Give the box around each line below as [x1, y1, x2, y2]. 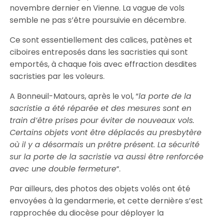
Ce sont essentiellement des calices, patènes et [10, 34, 193, 46]
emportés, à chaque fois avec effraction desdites [10, 59, 197, 70]
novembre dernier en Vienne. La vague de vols [10, 2, 185, 14]
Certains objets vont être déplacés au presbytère [10, 127, 202, 138]
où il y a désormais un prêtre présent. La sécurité [10, 139, 200, 150]
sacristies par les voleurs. [10, 71, 105, 82]
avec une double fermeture [10, 163, 117, 174]
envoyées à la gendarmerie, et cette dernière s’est [10, 195, 203, 206]
